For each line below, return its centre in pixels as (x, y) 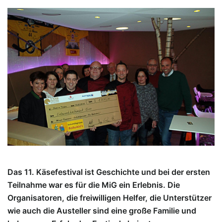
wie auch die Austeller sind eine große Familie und (102, 210)
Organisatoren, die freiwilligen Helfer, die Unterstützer (110, 197)
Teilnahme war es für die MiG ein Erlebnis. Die (94, 185)
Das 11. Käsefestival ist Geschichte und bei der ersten (109, 172)
